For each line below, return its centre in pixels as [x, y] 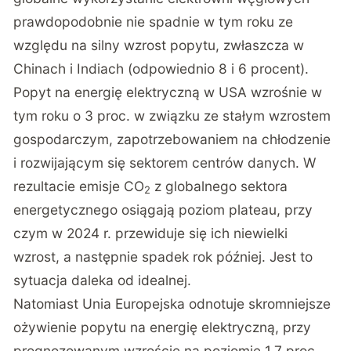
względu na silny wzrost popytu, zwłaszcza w [159, 45]
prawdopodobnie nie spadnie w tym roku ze [154, 21]
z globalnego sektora [219, 186]
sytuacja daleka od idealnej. [103, 280]
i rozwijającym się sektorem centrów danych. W [165, 162]
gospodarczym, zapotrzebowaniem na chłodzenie [172, 139]
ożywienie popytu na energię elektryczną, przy [163, 327]
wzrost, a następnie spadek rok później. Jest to [163, 256]
